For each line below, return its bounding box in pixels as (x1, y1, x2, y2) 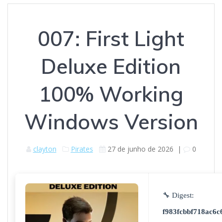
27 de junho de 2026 (107, 144, 173, 154)
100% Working (39, 81, 183, 108)
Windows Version (24, 109, 198, 135)
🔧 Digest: (163, 191, 194, 200)
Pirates (70, 144, 93, 154)
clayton (33, 144, 56, 154)
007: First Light (38, 25, 184, 52)
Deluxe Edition (41, 53, 181, 80)
